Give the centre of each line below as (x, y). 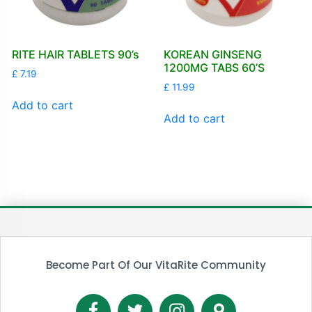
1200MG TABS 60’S (214, 68)
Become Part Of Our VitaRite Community (156, 265)
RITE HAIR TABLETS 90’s (75, 55)
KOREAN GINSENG (212, 55)
